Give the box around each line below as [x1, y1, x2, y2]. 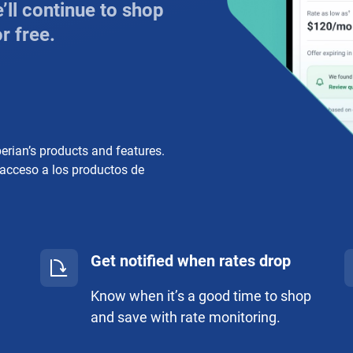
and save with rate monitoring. [91, 309, 281, 325]
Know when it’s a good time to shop [91, 288, 312, 304]
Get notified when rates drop [91, 251, 292, 270]
